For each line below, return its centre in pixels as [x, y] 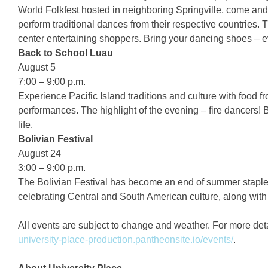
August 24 [39, 153]
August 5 [37, 67]
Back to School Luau [66, 53]
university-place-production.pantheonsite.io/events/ [126, 240]
